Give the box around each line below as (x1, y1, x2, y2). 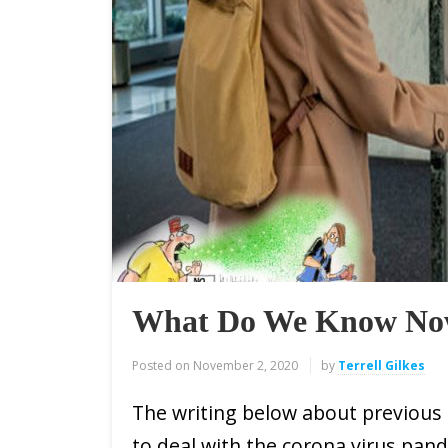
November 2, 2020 (190, 357, 301, 374)
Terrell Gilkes (338, 357, 425, 374)
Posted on (132, 357, 190, 374)
